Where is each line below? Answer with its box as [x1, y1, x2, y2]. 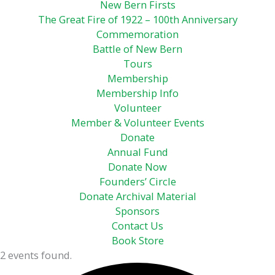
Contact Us [112, 218, 163, 233]
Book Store [111, 233, 164, 247]
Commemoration [96, 26, 179, 41]
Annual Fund [107, 144, 168, 159]
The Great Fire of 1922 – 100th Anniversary [37, 12, 238, 26]
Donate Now [108, 159, 167, 174]
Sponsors [115, 203, 160, 218]
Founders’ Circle [99, 174, 176, 188]
